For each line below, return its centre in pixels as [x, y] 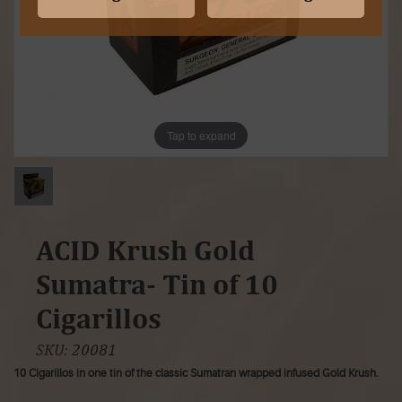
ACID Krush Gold [145, 250]
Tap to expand [201, 135]
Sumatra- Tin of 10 [157, 284]
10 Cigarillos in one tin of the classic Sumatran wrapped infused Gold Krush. [196, 374]
